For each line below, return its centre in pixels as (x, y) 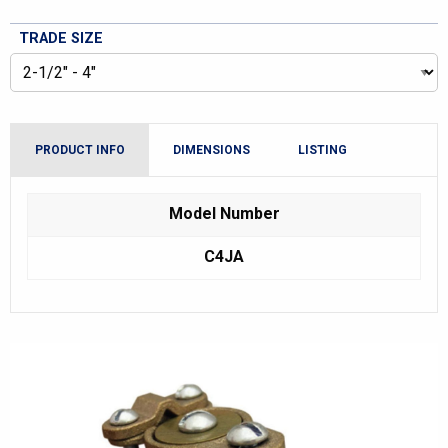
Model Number (224, 213)
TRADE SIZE (61, 38)
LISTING (322, 150)
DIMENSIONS (211, 150)
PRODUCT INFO (80, 150)
